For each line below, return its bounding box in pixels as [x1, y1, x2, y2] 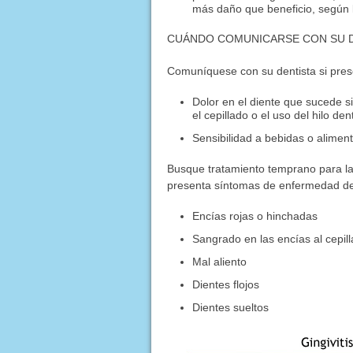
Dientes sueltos [192, 301, 269, 314]
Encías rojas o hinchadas [192, 210, 318, 223]
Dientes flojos [192, 278, 260, 292]
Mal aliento [192, 255, 247, 269]
